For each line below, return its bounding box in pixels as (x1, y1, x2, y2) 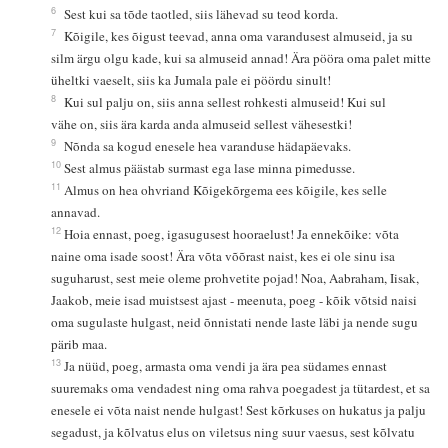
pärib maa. (51, 335, 108, 354)
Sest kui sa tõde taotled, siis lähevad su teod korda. (64, 5, 339, 24)
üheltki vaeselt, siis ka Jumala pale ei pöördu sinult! (51, 71, 332, 90)
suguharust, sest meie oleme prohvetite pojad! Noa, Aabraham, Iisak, (51, 269, 424, 288)
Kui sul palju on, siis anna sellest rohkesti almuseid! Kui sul (64, 93, 391, 112)
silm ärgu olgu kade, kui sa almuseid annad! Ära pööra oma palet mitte (51, 49, 436, 68)
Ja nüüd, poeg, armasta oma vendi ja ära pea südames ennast (64, 357, 392, 376)
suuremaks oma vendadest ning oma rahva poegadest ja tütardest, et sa (51, 379, 435, 398)
